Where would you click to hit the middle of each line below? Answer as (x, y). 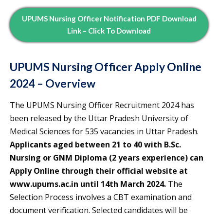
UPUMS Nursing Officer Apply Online (106, 67)
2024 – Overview (53, 83)
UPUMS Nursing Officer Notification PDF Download (109, 19)
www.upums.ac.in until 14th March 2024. (89, 184)
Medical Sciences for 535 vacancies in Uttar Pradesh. (104, 132)
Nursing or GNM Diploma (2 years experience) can (107, 158)
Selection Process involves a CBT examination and (101, 197)
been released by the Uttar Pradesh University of (99, 118)
